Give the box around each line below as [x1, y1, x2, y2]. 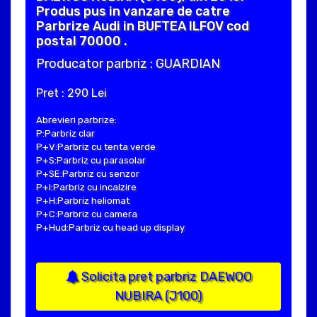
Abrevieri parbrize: [36, 115, 117, 126]
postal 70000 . [36, 33, 127, 50]
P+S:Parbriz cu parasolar [36, 155, 146, 166]
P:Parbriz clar [36, 128, 95, 139]
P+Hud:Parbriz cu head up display [36, 222, 185, 234]
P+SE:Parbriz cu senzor [36, 168, 139, 180]
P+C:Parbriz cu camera [36, 209, 137, 220]
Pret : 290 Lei [36, 86, 107, 100]
